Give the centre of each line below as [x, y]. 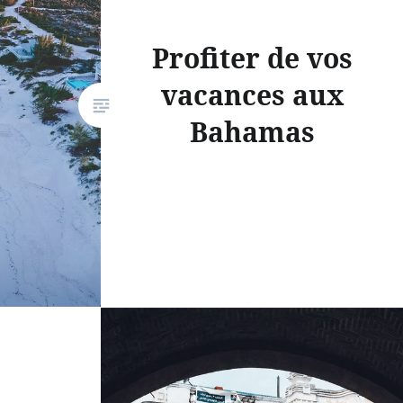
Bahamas [252, 132]
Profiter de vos [252, 58]
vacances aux [252, 95]
